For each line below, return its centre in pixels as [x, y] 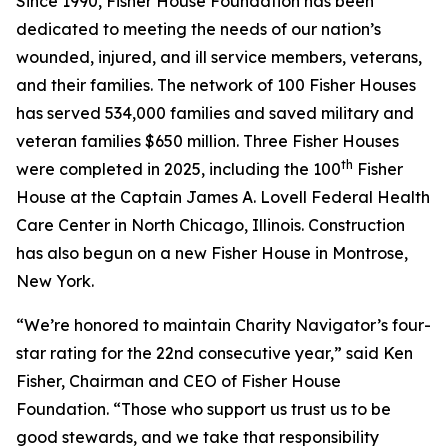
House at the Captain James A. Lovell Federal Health [223, 197]
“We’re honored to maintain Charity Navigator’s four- [223, 325]
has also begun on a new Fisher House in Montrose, [212, 253]
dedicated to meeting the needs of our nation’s [198, 29]
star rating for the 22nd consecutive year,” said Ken [214, 353]
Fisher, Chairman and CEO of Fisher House [178, 381]
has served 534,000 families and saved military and [215, 113]
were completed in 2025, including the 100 [178, 169]
